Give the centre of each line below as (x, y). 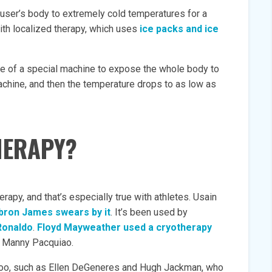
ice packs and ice (179, 29)
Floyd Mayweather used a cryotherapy (124, 227)
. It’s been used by (149, 212)
